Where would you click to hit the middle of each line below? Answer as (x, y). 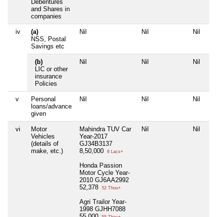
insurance (48, 77)
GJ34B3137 (96, 144)
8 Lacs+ (114, 152)
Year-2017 (93, 137)
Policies (46, 84)
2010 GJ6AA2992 (104, 180)
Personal (43, 99)
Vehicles (43, 137)
